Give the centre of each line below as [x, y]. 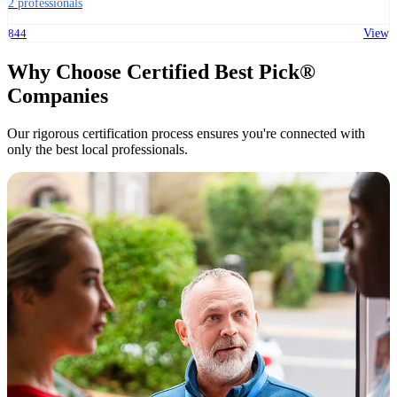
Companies [58, 95]
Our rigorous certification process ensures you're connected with [186, 133]
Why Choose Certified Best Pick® [161, 71]
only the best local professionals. [97, 149]
